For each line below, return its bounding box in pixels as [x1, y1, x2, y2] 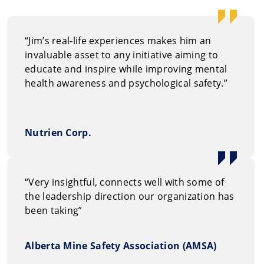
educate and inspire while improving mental [25, 62, 227, 75]
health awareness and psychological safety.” [25, 76, 227, 90]
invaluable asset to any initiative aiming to [25, 48, 219, 61]
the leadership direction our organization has [25, 189, 235, 203]
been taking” [25, 203, 82, 217]
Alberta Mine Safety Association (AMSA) [25, 239, 217, 252]
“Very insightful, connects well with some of [25, 175, 225, 189]
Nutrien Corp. [25, 126, 91, 139]
